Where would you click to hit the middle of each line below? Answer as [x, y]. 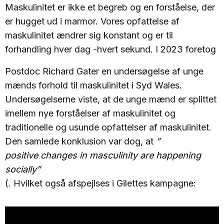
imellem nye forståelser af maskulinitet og [90, 113]
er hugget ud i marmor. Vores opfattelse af [92, 21]
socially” [23, 169]
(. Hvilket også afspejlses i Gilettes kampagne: [102, 183]
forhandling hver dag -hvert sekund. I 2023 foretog [112, 49]
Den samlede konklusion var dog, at [80, 141]
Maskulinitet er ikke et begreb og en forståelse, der [110, 7]
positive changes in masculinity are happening [103, 155]
